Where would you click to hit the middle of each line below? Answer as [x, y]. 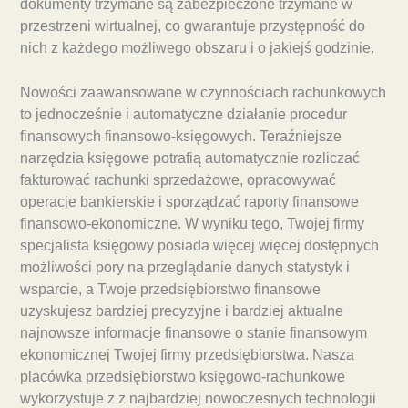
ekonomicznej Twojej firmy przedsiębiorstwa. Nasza [187, 354]
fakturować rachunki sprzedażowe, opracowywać [178, 179]
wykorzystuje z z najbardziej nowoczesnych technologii [198, 398]
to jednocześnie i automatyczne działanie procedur [184, 114]
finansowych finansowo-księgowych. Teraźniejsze [181, 136]
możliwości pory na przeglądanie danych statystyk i [185, 267]
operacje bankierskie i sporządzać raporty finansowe [189, 201]
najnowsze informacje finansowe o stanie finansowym [194, 332]
